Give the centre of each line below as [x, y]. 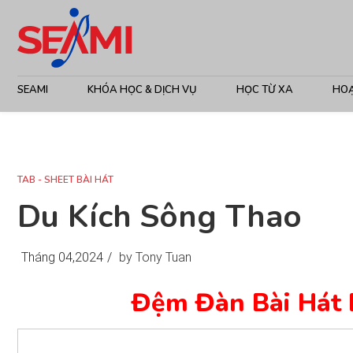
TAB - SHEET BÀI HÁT [65, 180]
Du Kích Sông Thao [160, 217]
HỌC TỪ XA [265, 90]
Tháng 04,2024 [62, 257]
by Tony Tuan [155, 257]
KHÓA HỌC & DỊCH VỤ [142, 90]
